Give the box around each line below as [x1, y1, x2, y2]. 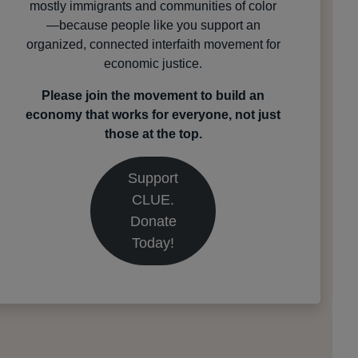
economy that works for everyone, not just [26, 108, 281, 122]
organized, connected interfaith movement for [26, 38, 280, 52]
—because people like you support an [46, 18, 261, 33]
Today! [132, 235, 175, 252]
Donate [129, 213, 177, 230]
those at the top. [104, 127, 202, 141]
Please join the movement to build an [42, 89, 265, 103]
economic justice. [104, 57, 203, 71]
